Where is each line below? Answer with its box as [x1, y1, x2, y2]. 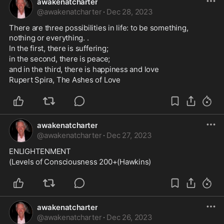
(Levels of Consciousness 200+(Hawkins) [9, 157, 151, 166]
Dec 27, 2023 [106, 130, 152, 140]
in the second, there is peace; [9, 54, 112, 63]
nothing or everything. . [9, 33, 91, 42]
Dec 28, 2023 [106, 7, 153, 16]
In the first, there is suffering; [9, 43, 110, 53]
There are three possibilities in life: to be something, [9, 23, 188, 32]
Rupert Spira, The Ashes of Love [9, 75, 120, 84]
